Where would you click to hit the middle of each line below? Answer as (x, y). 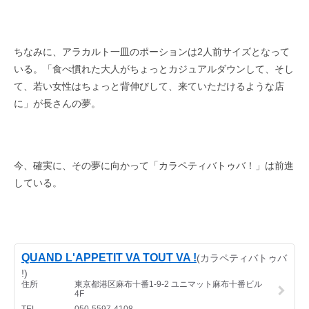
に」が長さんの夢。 (57, 103)
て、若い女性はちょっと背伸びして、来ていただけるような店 (149, 86)
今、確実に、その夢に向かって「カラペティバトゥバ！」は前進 (154, 165)
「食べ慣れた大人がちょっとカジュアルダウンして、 (159, 69)
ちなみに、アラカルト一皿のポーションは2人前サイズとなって (152, 51)
